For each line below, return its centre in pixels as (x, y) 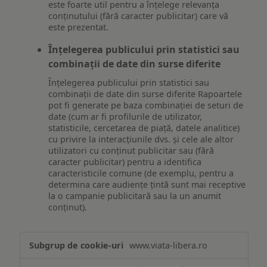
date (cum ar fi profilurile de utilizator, (125, 116)
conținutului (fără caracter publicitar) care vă (139, 16)
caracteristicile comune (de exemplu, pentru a (141, 173)
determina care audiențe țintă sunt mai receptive (147, 184)
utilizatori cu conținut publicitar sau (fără (131, 150)
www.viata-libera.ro (169, 245)
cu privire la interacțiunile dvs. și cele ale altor (141, 139)
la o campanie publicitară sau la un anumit (135, 195)
